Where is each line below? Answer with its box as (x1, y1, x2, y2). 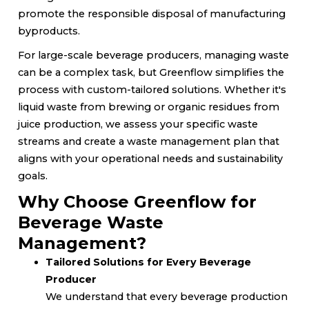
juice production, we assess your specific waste (18, 117, 258, 130)
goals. (18, 169, 48, 182)
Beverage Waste (18, 212, 163, 232)
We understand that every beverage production (46, 290, 288, 303)
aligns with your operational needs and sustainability (18, 152, 283, 165)
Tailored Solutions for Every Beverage (46, 255, 251, 268)
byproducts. (18, 24, 80, 37)
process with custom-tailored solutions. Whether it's (18, 83, 286, 96)
